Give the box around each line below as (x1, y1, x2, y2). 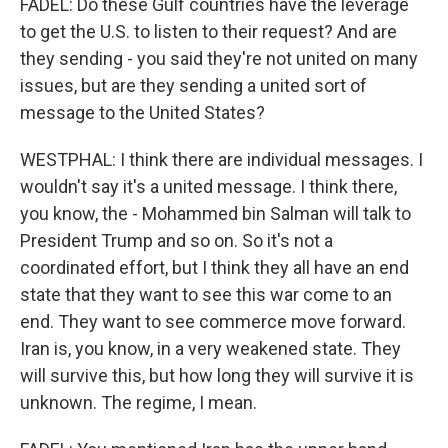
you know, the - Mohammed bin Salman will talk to (20, 203, 411, 224)
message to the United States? (20, 102, 265, 123)
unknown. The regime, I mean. (20, 392, 257, 413)
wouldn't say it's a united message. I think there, (20, 176, 397, 197)
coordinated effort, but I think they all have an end (20, 257, 409, 278)
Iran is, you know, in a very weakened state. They (20, 338, 401, 359)
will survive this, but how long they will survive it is (20, 365, 414, 386)
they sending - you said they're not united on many (20, 48, 418, 69)
